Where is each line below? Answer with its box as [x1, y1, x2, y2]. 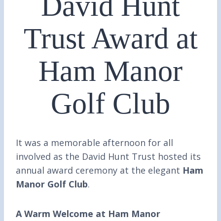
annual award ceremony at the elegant [16, 164, 183, 177]
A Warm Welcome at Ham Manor [16, 208, 160, 220]
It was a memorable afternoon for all [16, 137, 173, 149]
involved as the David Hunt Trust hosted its [16, 150, 201, 163]
